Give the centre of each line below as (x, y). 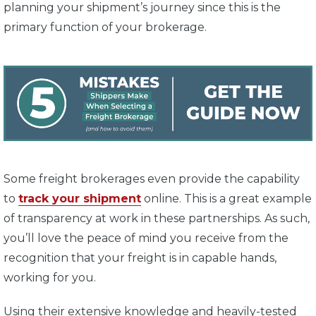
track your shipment (80, 198)
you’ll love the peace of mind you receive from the (146, 238)
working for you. (51, 277)
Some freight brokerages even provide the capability (152, 178)
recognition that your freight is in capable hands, (140, 257)
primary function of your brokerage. (107, 28)
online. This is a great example (226, 198)
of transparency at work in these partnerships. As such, (157, 218)
